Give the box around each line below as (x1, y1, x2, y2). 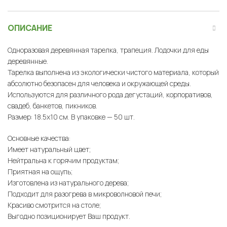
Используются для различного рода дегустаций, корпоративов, (8, 89, 213, 99)
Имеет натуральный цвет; (8, 144, 91, 154)
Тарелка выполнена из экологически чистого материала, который (8, 67, 219, 77)
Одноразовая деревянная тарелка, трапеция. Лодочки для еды (8, 45, 209, 55)
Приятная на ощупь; (8, 166, 72, 176)
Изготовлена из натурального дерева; (8, 177, 129, 187)
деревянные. (8, 56, 48, 66)
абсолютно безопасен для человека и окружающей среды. (8, 78, 191, 88)
